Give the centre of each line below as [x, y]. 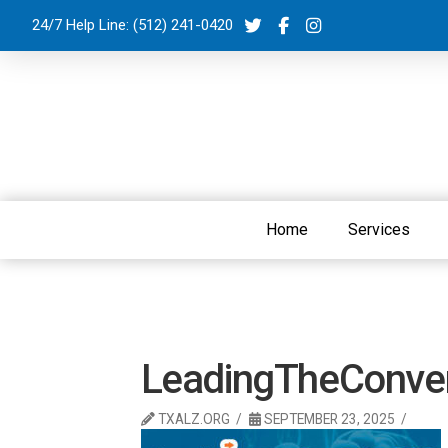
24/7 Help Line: [80, 24]
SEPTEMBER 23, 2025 [327, 418]
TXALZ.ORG [192, 418]
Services [379, 229]
